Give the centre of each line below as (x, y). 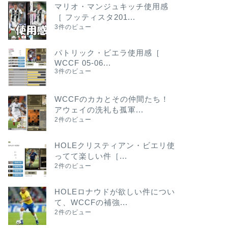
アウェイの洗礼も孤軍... (99, 110)
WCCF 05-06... (82, 63)
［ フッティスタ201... (95, 17)
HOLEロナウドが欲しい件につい (115, 192)
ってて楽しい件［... (91, 156)
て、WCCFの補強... (91, 202)
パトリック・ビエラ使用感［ (107, 53)
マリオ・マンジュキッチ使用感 (111, 6)
